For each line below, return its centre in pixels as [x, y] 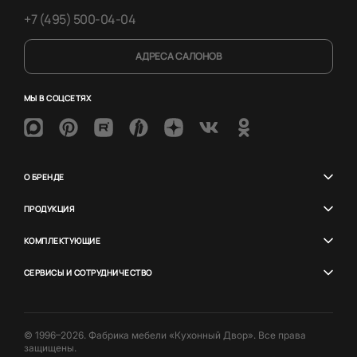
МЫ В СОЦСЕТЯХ [58, 98]
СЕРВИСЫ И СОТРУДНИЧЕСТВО [88, 272]
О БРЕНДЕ [44, 177]
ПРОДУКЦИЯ [49, 208]
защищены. [50, 347]
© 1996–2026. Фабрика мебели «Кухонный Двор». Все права [165, 335]
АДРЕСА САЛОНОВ [178, 56]
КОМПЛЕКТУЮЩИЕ [63, 240]
